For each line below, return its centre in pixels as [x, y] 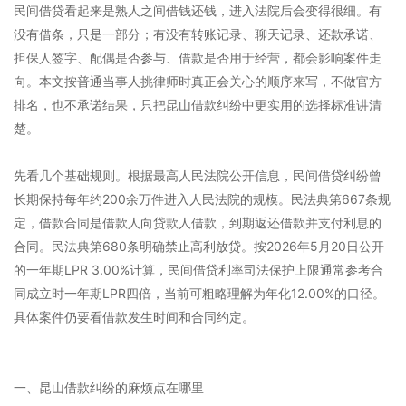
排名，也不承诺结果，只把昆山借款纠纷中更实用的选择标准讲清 [198, 105]
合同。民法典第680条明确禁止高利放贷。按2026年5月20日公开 [199, 246]
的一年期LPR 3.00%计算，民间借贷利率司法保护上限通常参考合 [198, 270]
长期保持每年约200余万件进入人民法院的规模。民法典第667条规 [202, 199]
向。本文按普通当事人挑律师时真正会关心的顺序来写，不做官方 [198, 81]
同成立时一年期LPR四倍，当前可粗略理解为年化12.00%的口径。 [199, 293]
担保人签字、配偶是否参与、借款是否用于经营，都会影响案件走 [198, 58]
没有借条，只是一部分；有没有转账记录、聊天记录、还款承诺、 [198, 34]
